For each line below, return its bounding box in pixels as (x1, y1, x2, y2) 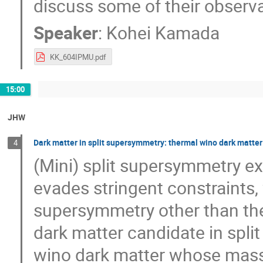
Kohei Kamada (106, 20, 220, 45)
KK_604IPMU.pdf (49, 52, 106, 63)
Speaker (33, 20, 99, 45)
